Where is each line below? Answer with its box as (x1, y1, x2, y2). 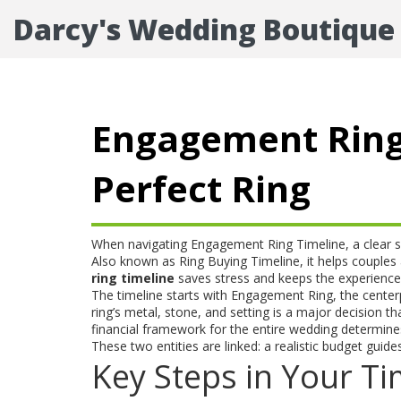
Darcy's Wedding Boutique (13, 10, 395, 48)
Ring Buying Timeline (179, 252, 300, 269)
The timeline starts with (91, 286, 231, 303)
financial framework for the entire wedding (91, 320, 337, 337)
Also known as (91, 252, 179, 269)
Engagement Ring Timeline (191, 235, 346, 252)
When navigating (91, 235, 191, 252)
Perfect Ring (91, 164, 311, 213)
